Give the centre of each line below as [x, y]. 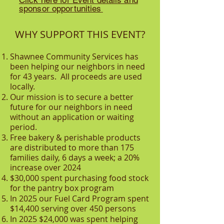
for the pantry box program [62, 188]
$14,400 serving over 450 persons [73, 208]
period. [23, 127]
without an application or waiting [72, 117]
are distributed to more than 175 [72, 147]
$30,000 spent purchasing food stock [79, 178]
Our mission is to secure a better [72, 97]
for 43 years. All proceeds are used [76, 76]
